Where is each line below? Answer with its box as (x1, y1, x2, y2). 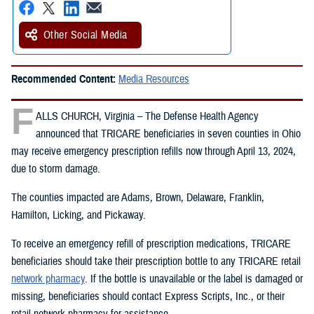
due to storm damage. (11, 161, 100, 176)
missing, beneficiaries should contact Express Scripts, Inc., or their (11, 289, 285, 303)
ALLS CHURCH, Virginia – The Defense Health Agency (36, 109, 259, 123)
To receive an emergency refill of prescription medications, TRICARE (11, 236, 291, 251)
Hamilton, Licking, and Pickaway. (11, 207, 146, 222)
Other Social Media (43, 27, 128, 42)
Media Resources (118, 71, 189, 86)
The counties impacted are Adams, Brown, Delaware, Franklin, (11, 190, 264, 205)
